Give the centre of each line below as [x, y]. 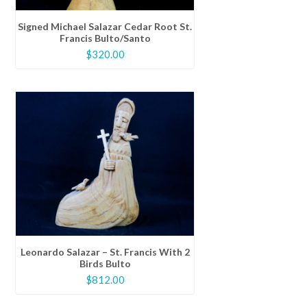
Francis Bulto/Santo [105, 38]
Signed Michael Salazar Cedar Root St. [105, 27]
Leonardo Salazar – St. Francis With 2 [105, 252]
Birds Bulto [105, 264]
